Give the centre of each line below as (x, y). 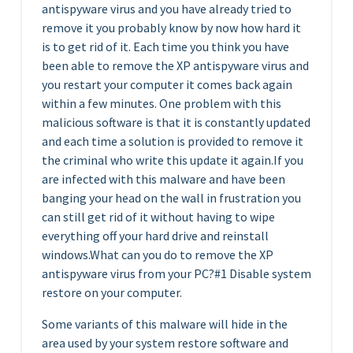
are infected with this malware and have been (163, 179)
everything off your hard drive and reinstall (155, 236)
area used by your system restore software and (165, 343)
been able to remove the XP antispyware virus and (175, 65)
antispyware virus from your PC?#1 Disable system (176, 273)
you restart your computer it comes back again (167, 84)
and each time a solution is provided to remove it (173, 141)
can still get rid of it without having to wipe (158, 217)
